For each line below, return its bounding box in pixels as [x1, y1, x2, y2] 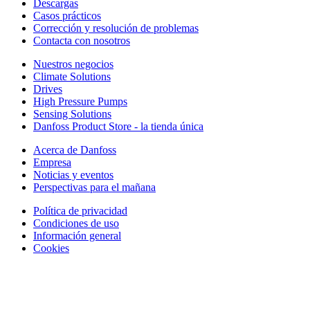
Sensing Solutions [33, 107, 111, 120]
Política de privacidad [33, 204, 127, 217]
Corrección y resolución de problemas [33, 21, 199, 34]
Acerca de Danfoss [33, 143, 116, 156]
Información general [33, 229, 121, 241]
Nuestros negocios [33, 57, 113, 70]
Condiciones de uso [33, 217, 119, 229]
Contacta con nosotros [33, 34, 130, 46]
